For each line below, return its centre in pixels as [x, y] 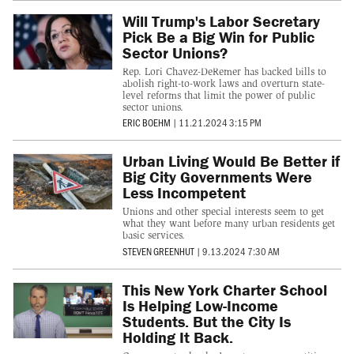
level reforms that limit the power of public [218, 95]
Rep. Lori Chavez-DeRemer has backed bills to [224, 71]
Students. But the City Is [206, 321]
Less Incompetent [184, 193]
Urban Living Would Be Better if [231, 161]
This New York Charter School [224, 289]
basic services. [153, 235]
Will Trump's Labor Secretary [221, 21]
